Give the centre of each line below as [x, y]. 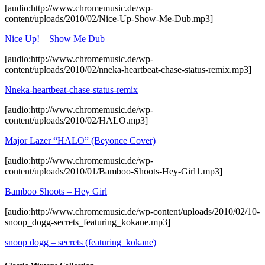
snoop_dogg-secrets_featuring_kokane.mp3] [88, 222]
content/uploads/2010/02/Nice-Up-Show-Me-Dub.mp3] [109, 18]
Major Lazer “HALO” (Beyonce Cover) [80, 140]
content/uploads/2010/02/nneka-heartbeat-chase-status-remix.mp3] [128, 69]
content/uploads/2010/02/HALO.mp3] [76, 120]
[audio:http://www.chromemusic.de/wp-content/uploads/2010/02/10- [132, 211]
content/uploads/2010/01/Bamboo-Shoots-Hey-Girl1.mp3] [114, 171]
